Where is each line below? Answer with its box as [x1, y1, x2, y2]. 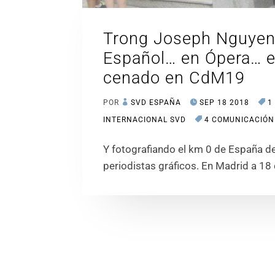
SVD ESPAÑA [131, 98, 182, 107]
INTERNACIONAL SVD [103, 115, 187, 125]
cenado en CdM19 [103, 68, 246, 88]
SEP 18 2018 [199, 98, 250, 107]
